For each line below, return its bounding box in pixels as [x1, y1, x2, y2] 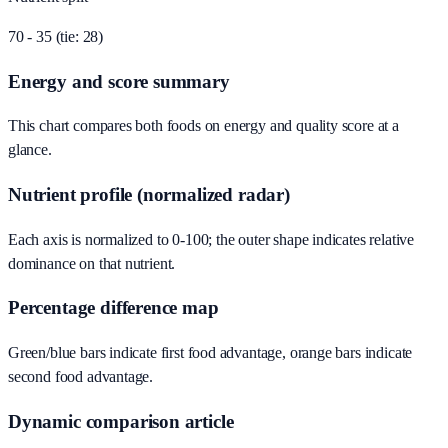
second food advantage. [8, 368, 154, 386]
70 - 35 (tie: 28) [8, 27, 104, 45]
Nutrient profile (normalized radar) [8, 183, 290, 205]
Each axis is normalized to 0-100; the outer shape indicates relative [8, 230, 415, 248]
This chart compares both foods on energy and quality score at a [8, 117, 399, 135]
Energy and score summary [8, 70, 230, 92]
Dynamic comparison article [8, 410, 234, 432]
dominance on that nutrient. [8, 254, 176, 272]
